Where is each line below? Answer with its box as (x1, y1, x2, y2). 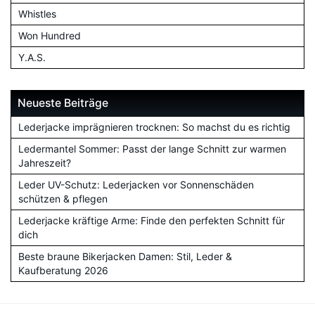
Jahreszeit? (18, 156, 71, 169)
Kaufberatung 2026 (18, 264, 108, 276)
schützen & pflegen (18, 192, 108, 205)
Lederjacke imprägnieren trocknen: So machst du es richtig (18, 120, 290, 133)
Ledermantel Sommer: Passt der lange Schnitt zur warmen (18, 142, 286, 155)
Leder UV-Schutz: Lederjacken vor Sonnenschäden (18, 178, 254, 191)
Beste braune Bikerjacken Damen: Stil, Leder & (18, 250, 232, 262)
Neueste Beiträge (18, 96, 108, 110)
